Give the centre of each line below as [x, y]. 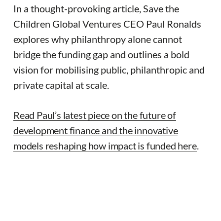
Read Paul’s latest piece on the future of [95, 115]
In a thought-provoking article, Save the [96, 8]
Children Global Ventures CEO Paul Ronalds [107, 23]
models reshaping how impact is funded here [105, 145]
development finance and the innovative [96, 130]
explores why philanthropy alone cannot [98, 39]
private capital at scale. [61, 85]
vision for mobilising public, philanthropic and [109, 69]
